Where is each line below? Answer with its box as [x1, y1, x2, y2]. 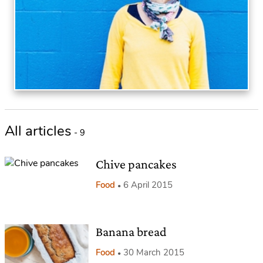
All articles [5, 122, 72, 140]
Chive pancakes [95, 157, 177, 171]
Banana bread [95, 224, 167, 239]
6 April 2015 [123, 179, 173, 191]
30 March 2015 [123, 246, 184, 258]
